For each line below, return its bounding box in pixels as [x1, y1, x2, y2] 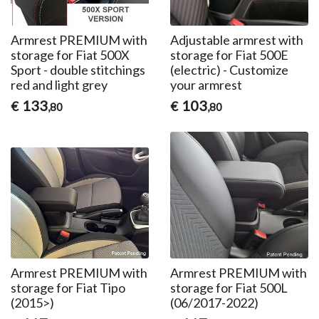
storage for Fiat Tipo [11, 280, 126, 296]
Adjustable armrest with [169, 32, 303, 48]
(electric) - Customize [169, 62, 288, 78]
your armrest [169, 77, 242, 93]
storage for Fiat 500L [169, 280, 288, 296]
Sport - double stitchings [11, 62, 146, 78]
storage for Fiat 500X [11, 47, 130, 63]
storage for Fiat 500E [169, 47, 288, 63]
